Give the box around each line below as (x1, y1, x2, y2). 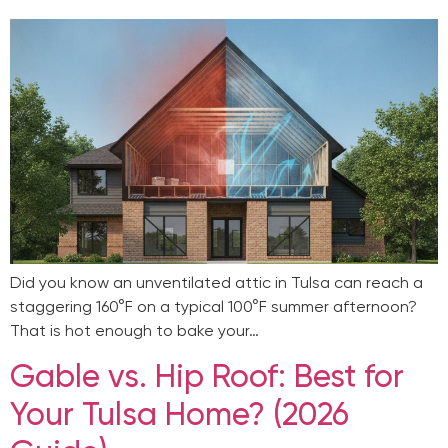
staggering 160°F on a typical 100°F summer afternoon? (10, 296, 417, 316)
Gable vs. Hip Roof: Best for (10, 357, 404, 396)
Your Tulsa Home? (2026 (10, 395, 349, 434)
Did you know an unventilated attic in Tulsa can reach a (10, 272, 423, 292)
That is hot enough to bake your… (10, 320, 259, 340)
